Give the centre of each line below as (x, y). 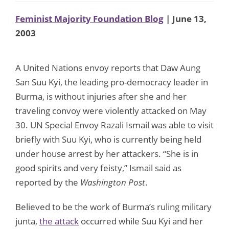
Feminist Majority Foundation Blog (89, 18)
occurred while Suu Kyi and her (141, 221)
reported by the (48, 182)
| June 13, (185, 18)
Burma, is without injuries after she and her (101, 96)
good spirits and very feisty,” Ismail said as (98, 168)
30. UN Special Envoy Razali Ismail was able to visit (114, 125)
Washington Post (113, 182)
